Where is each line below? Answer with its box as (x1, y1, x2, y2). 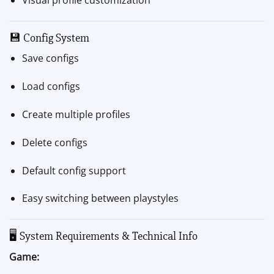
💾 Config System (9, 30, 89, 45)
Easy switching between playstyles (21, 191, 179, 206)
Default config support (21, 163, 126, 177)
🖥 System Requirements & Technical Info (9, 229, 198, 244)
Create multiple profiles (21, 107, 130, 121)
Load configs (21, 80, 80, 94)
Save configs (21, 51, 79, 65)
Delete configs (21, 135, 87, 149)
